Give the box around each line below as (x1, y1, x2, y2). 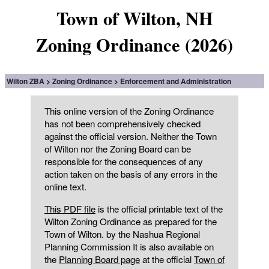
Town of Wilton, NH (56, 5, 213, 31)
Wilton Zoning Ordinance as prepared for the (44, 214, 217, 228)
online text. (44, 180, 86, 193)
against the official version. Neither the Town (44, 130, 217, 143)
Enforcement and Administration (120, 76, 231, 87)
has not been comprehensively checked (44, 117, 201, 130)
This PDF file (44, 202, 95, 215)
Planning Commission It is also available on (44, 240, 214, 253)
